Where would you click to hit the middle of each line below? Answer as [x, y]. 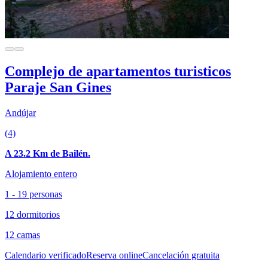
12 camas [22, 234]
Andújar [20, 112]
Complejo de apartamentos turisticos [118, 71]
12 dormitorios [32, 214]
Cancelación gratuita [181, 255]
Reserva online [114, 255]
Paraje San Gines [58, 87]
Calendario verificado [45, 255]
